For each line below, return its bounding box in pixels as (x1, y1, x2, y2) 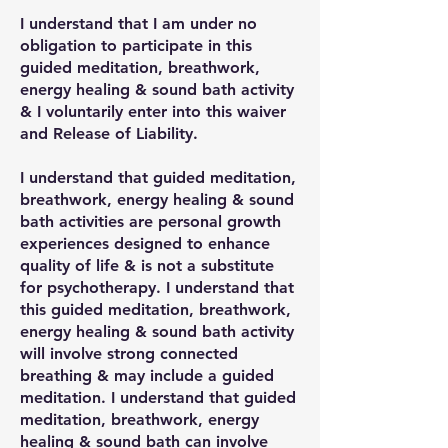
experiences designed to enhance (20, 234, 270, 253)
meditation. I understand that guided (20, 388, 296, 407)
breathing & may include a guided (20, 366, 274, 385)
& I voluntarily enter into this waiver (20, 102, 286, 121)
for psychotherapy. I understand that (20, 278, 294, 297)
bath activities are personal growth (20, 212, 281, 231)
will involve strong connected (20, 344, 238, 363)
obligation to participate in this (20, 36, 252, 55)
